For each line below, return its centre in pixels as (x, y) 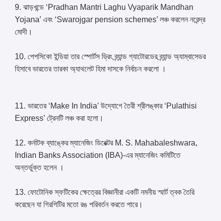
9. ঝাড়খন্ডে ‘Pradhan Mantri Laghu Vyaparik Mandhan (104, 7)
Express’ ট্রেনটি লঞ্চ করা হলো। (59, 118)
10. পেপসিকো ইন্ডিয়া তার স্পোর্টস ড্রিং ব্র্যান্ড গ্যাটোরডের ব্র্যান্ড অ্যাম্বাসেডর (110, 57)
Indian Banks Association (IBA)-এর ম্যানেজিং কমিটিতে (98, 155)
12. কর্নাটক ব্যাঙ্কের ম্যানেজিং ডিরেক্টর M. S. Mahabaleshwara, (106, 143)
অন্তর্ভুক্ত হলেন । (40, 168)
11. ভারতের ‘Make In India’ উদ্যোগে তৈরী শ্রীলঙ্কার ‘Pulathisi (106, 106)
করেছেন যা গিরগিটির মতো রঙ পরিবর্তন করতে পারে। (79, 205)
